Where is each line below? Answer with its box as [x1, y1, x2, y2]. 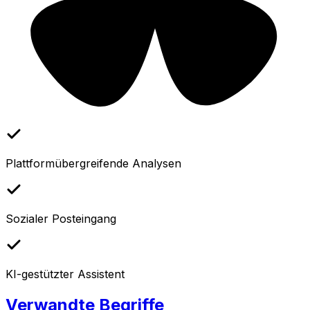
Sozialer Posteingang [6, 211, 116, 226]
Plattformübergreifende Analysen [6, 156, 181, 170]
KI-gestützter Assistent [6, 266, 125, 281]
